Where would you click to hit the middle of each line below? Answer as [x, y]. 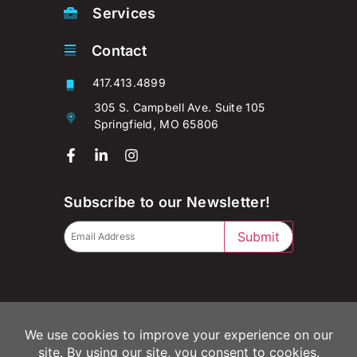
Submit [259, 236]
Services [124, 13]
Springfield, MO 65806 [156, 124]
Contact [120, 50]
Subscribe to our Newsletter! [167, 202]
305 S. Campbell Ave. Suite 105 [179, 107]
